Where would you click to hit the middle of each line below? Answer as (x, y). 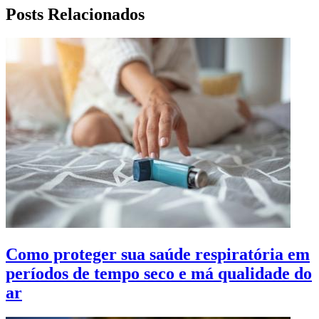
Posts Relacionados (75, 14)
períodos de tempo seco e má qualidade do (159, 274)
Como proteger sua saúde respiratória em (158, 255)
